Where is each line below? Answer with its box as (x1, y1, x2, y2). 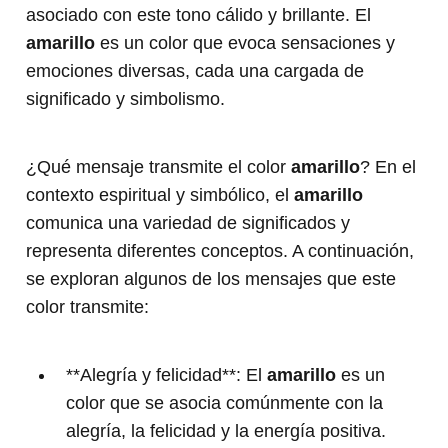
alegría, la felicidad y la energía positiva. (66, 421, 386, 442)
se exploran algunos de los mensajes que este (26, 269, 396, 290)
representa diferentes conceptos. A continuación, (26, 241, 414, 262)
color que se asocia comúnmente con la (66, 393, 383, 414)
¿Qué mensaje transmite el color (26, 157, 291, 178)
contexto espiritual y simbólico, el (26, 185, 294, 206)
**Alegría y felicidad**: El (66, 365, 267, 386)
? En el (360, 157, 416, 178)
